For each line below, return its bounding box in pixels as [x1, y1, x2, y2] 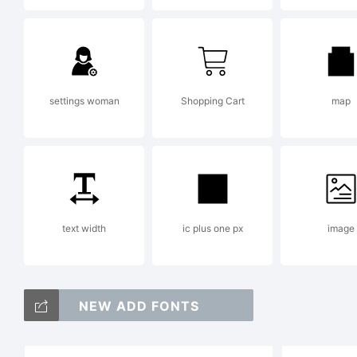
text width [62, 222, 106, 234]
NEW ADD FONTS [78, 298, 199, 314]
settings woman [49, 95, 120, 107]
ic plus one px [182, 222, 243, 234]
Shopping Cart [180, 95, 245, 107]
